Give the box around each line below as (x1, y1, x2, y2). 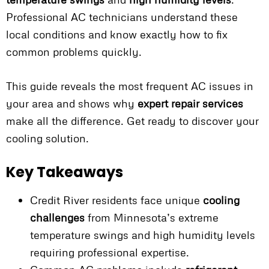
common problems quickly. (6, 45, 142, 59)
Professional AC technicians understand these (6, 10, 238, 24)
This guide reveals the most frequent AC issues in (6, 79, 253, 93)
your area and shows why (6, 97, 138, 110)
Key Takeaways (6, 162, 123, 183)
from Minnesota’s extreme (85, 211, 219, 225)
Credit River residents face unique (30, 193, 203, 207)
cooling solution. (6, 131, 89, 145)
